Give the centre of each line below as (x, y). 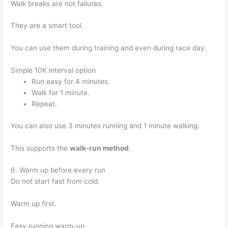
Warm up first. (34, 204)
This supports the (40, 148)
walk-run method (99, 148)
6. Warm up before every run (58, 170)
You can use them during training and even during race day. (109, 48)
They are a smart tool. (47, 26)
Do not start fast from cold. (55, 181)
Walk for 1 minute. (61, 93)
